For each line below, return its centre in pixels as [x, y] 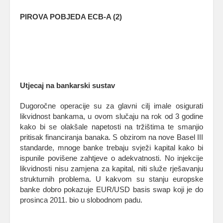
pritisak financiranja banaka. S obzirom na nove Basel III [111, 137]
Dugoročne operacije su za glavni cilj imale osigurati [111, 106]
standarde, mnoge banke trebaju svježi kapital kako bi [111, 148]
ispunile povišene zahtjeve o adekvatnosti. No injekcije [111, 158]
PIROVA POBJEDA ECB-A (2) [71, 17]
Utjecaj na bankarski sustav [67, 85]
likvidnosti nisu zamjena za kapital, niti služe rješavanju [111, 168]
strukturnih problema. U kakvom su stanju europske [111, 179]
